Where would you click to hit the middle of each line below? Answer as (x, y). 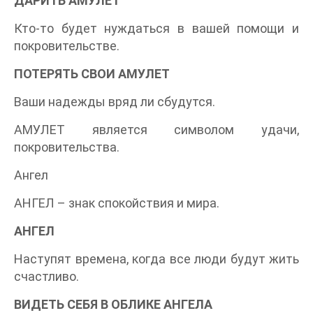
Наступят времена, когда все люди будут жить (156, 259)
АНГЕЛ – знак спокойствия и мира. (117, 203)
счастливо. (46, 277)
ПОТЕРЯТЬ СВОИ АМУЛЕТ (92, 74)
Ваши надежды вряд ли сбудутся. (115, 102)
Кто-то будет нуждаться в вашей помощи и (156, 29)
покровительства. (67, 147)
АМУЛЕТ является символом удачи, (156, 130)
